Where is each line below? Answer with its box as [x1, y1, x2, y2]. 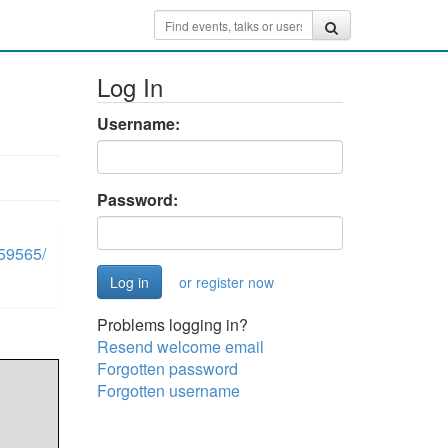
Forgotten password [96, 357, 238, 380]
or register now [178, 272, 274, 292]
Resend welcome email [96, 335, 264, 358]
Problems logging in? [96, 313, 248, 336]
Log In [96, 69, 163, 104]
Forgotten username [96, 379, 240, 402]
